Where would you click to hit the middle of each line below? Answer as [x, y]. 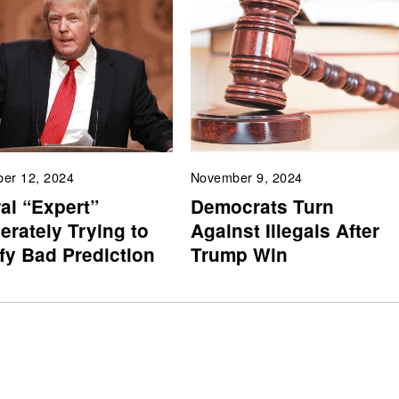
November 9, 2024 [246, 177]
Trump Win [239, 254]
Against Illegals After [285, 230]
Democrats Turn [262, 206]
